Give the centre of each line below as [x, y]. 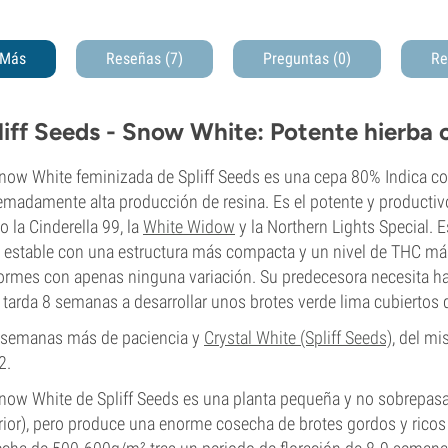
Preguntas [298, 58]
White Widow [189, 226]
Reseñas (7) [144, 58]
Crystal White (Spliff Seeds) [298, 337]
